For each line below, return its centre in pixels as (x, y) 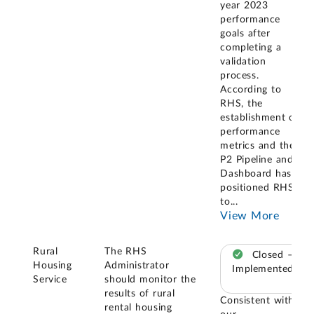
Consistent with (257, 301)
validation (243, 62)
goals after (245, 34)
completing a (251, 48)
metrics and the (258, 146)
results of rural (140, 293)
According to (251, 90)
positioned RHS (257, 188)
